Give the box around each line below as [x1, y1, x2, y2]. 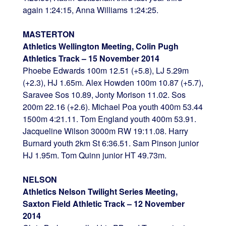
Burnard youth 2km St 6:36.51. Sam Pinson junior [22, 137, 199, 149]
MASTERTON [22, 28, 75, 40]
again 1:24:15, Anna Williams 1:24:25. [22, 4, 158, 16]
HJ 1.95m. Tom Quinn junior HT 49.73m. [22, 149, 166, 161]
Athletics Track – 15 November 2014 [22, 52, 159, 64]
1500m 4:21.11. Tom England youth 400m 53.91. [22, 112, 196, 125]
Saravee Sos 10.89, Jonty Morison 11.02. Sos [22, 88, 186, 100]
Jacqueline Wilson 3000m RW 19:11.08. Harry [22, 125, 188, 137]
